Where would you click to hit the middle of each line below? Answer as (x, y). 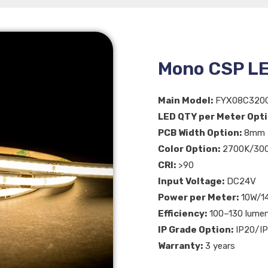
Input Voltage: (191, 181)
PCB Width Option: (200, 133)
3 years (219, 246)
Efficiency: (182, 213)
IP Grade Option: (196, 229)
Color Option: (189, 149)
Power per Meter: (198, 197)
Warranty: (180, 246)
